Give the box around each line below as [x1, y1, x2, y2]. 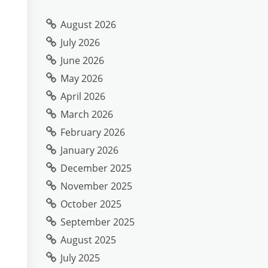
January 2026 [60, 144, 118, 157]
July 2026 [60, 36, 100, 49]
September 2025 [60, 215, 135, 229]
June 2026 [60, 54, 104, 67]
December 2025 [60, 162, 132, 175]
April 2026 [60, 90, 105, 103]
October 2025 [60, 197, 121, 211]
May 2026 [60, 72, 103, 85]
